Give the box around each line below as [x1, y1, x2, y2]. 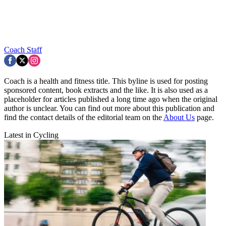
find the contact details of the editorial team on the [4, 112, 163, 122]
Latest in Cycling [4, 130, 59, 139]
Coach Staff [4, 45, 42, 54]
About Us [163, 112, 195, 122]
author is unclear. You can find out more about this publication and [4, 103, 214, 112]
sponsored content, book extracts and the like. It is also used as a [4, 85, 208, 94]
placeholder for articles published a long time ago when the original [4, 94, 217, 103]
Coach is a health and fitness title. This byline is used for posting [4, 76, 208, 85]
